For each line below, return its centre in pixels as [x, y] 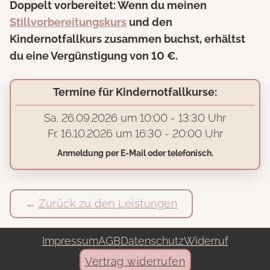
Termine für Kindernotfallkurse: [135, 92]
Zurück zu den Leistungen [108, 204]
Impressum [70, 241]
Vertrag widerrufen [135, 261]
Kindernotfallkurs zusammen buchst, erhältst [127, 39]
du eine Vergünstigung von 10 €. [94, 55]
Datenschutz [152, 241]
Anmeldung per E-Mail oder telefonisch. [135, 153]
